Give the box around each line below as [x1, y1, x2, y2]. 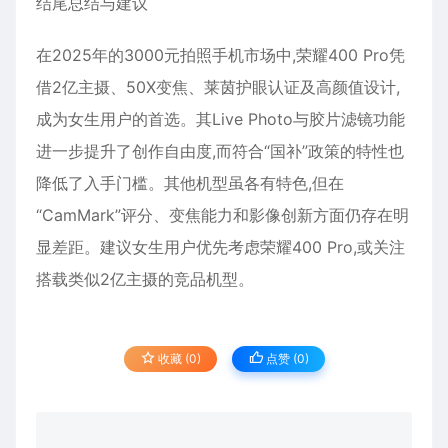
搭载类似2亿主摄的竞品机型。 [36, 269, 254, 290]
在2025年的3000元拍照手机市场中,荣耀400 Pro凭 [36, 45, 405, 66]
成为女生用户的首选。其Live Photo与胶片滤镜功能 [36, 109, 405, 130]
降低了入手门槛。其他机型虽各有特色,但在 [36, 173, 344, 194]
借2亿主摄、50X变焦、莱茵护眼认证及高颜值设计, [36, 77, 400, 98]
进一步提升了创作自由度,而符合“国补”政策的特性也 [36, 141, 404, 162]
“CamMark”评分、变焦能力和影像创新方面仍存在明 [36, 205, 409, 226]
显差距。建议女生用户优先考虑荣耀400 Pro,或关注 [36, 237, 405, 258]
